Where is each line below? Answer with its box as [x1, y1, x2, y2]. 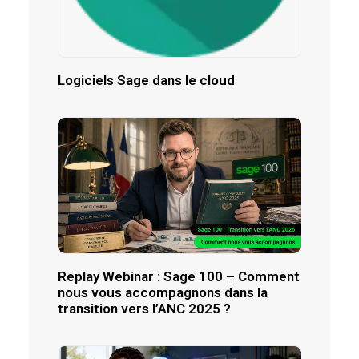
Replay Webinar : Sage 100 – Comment [58, 268, 300, 285]
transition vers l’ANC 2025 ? [58, 301, 231, 317]
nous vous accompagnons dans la [58, 284, 268, 301]
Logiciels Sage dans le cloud [58, 72, 235, 88]
